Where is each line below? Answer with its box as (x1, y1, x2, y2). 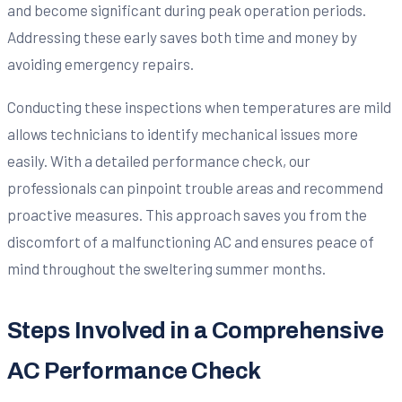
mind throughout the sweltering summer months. (7, 258, 326, 277)
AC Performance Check (7, 358, 261, 383)
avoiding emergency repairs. (7, 54, 194, 73)
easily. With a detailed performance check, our (7, 151, 310, 170)
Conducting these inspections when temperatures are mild (7, 97, 391, 116)
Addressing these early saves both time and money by (7, 27, 357, 46)
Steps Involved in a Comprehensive (7, 318, 384, 343)
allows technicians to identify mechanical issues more (7, 124, 358, 143)
